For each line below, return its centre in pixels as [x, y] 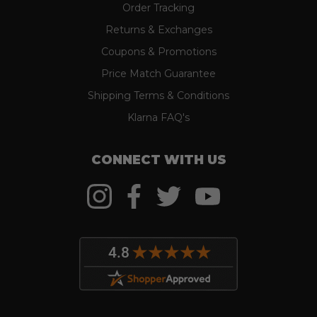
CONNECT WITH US [158, 160]
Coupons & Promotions [158, 52]
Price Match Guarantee [158, 74]
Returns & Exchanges [158, 30]
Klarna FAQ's [158, 118]
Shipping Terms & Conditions [158, 96]
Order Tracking [158, 8]
